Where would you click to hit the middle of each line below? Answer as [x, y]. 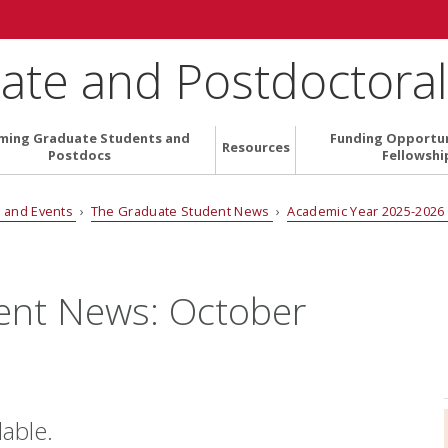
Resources [255, 146]
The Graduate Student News [182, 210]
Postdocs [79, 155]
